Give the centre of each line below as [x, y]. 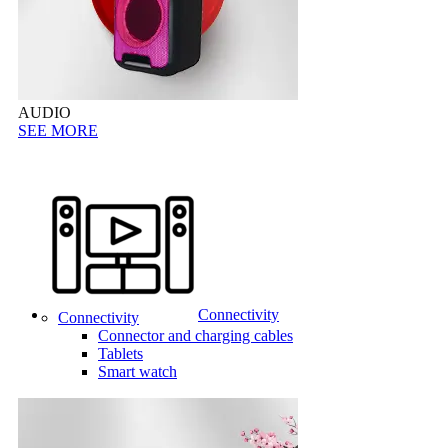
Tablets [120, 353]
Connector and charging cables [195, 335]
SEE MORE [58, 130]
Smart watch [137, 371]
